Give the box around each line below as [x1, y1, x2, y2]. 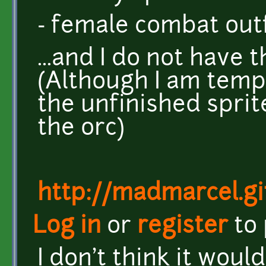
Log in [33, 215, 101, 239]
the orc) [37, 117, 125, 141]
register [137, 215, 228, 239]
